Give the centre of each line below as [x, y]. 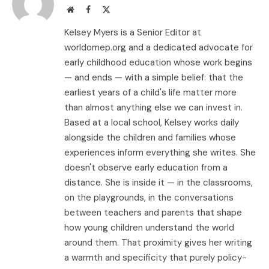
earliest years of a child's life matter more [150, 92]
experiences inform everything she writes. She [160, 152]
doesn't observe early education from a [146, 167]
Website [87, 9]
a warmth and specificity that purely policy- [156, 257]
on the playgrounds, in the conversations [149, 197]
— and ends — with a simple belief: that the [154, 77]
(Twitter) [125, 21]
